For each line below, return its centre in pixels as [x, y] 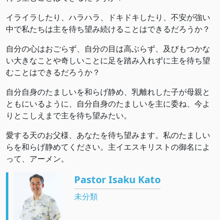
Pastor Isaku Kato [117, 179]
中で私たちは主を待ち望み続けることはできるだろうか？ [108, 29]
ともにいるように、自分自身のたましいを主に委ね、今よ [108, 104]
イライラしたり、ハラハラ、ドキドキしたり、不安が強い [108, 17]
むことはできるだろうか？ [53, 72]
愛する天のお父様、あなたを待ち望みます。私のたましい [108, 135]
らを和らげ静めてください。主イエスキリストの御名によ [108, 147]
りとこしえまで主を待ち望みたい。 [69, 115]
